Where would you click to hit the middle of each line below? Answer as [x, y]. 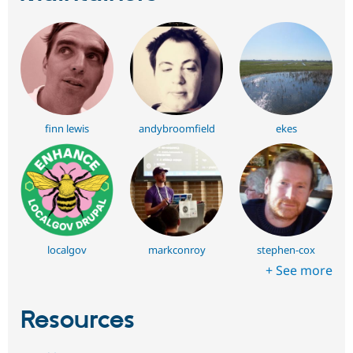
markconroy [176, 249]
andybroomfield [176, 129]
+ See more [299, 270]
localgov [67, 249]
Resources [78, 320]
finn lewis [67, 129]
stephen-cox [286, 249]
